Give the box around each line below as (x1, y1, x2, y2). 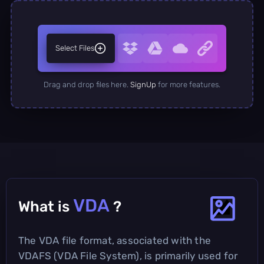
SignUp (130, 80, 156, 89)
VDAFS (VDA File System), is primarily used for (18, 249, 238, 262)
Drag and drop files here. (44, 80, 130, 89)
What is (18, 197, 73, 215)
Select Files (55, 43, 94, 52)
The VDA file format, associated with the (18, 234, 212, 246)
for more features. (156, 80, 220, 89)
